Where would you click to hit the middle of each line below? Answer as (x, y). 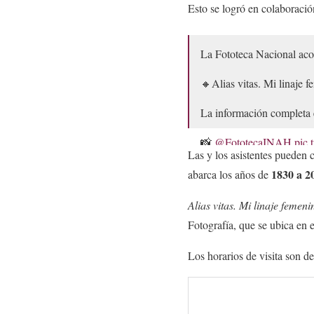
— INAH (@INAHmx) (255, 168)
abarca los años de (230, 175)
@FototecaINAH (253, 142)
